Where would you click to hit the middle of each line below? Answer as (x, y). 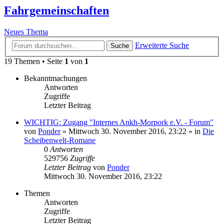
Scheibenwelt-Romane (60, 140)
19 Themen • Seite (34, 61)
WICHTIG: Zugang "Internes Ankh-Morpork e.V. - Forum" (119, 122)
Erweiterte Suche (162, 45)
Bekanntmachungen (55, 78)
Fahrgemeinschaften (56, 11)
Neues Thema (26, 32)
